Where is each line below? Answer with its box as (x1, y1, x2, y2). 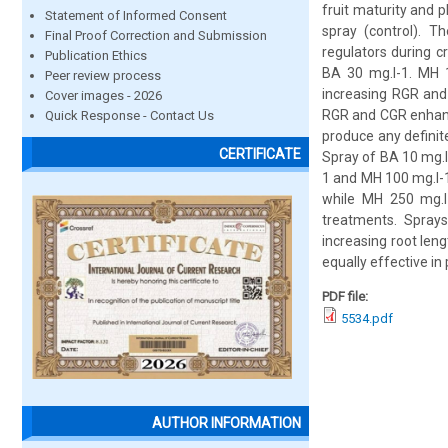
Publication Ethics (45, 48, 147, 63)
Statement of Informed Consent (45, 8, 227, 23)
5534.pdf (341, 311, 393, 326)
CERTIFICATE (219, 146, 301, 163)
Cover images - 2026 (45, 88, 162, 103)
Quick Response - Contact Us (45, 108, 214, 123)
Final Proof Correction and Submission (45, 28, 267, 43)
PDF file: (322, 289, 371, 304)
